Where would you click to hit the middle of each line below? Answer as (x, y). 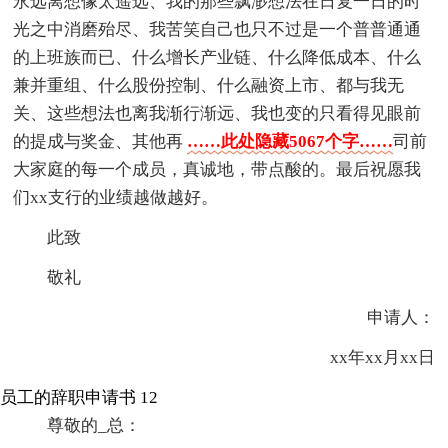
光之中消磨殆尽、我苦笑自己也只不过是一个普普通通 (217, 30)
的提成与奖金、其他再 (100, 142)
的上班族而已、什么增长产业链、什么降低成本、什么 (217, 58)
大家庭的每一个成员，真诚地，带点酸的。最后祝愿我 (217, 170)
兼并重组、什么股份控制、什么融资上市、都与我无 (209, 86)
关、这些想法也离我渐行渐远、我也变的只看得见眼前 (217, 114)
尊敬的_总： (94, 426)
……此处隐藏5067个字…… (290, 142)
